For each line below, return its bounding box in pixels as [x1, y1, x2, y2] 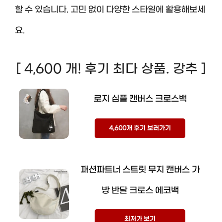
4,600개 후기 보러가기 [109, 125, 171, 132]
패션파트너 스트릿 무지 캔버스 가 [80, 165, 200, 175]
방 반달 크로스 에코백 [101, 185, 179, 196]
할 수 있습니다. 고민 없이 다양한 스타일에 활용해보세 [15, 4, 205, 15]
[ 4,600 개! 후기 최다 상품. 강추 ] [16, 61, 206, 77]
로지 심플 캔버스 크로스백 [93, 94, 187, 105]
